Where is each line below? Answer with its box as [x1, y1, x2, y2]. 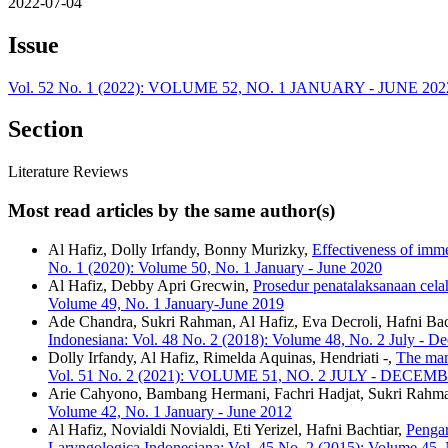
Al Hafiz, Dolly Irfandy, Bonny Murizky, [48, 240, 312, 258]
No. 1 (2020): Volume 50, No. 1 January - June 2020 [48, 258, 382, 276]
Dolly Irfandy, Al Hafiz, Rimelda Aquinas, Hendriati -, [48, 348, 396, 366]
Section [8, 116, 83, 143]
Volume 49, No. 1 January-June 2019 [48, 294, 284, 312]
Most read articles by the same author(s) [8, 200, 335, 222]
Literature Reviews [8, 163, 128, 181]
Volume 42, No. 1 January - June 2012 [48, 402, 292, 420]
